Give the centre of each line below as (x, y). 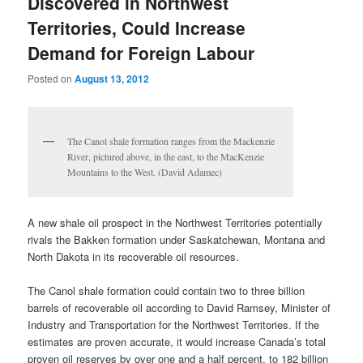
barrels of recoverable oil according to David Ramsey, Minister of (179, 308)
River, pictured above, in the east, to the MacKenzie (166, 156)
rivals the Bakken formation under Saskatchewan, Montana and (177, 240)
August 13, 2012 (112, 78)
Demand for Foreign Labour (141, 53)
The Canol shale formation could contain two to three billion (167, 291)
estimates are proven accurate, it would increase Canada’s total (177, 342)
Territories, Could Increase (137, 28)
